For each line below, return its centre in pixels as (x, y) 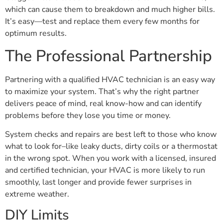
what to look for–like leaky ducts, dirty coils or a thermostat (111, 147)
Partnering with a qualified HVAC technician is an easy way (110, 79)
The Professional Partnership (109, 56)
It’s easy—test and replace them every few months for (102, 22)
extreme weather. (37, 194)
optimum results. (36, 34)
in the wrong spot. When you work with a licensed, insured (111, 159)
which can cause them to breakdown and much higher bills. (110, 10)
